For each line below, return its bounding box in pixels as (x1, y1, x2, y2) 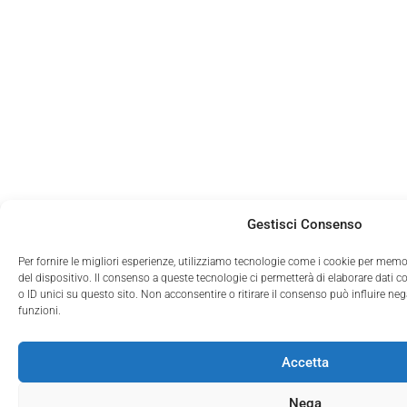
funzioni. (18, 304, 61, 317)
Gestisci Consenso (247, 216, 362, 233)
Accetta (281, 353, 329, 371)
